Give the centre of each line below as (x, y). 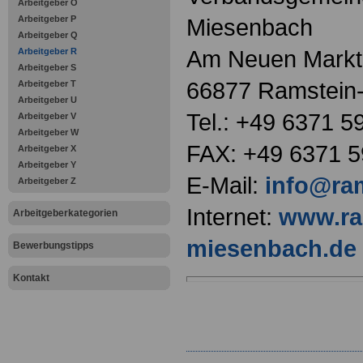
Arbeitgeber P (47, 19)
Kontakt (31, 278)
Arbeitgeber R (47, 51)
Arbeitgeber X (47, 148)
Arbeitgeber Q (48, 35)
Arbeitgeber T (47, 83)
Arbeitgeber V (47, 116)
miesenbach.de (271, 249)
